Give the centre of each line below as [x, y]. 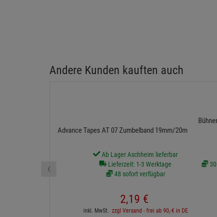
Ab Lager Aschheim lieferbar [139, 155]
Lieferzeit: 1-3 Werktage [139, 164]
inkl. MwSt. [97, 211]
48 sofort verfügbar [139, 174]
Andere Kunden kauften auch [116, 70]
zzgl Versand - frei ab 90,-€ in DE [150, 211]
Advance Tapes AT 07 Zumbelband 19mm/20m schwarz [135, 131]
